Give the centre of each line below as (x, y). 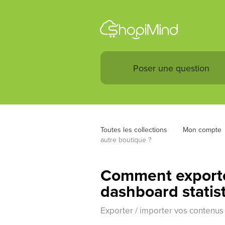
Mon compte (202, 130)
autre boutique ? (126, 140)
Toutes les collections (134, 130)
